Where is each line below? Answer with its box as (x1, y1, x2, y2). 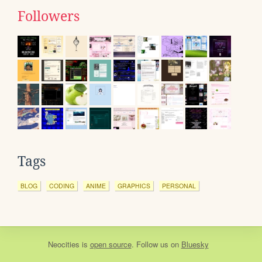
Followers (18, 8, 80, 24)
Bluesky (181, 238, 209, 250)
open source (89, 238, 132, 250)
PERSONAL (162, 181, 196, 190)
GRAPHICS (118, 181, 150, 190)
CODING (49, 181, 74, 190)
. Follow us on (131, 238, 181, 250)
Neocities (47, 238, 80, 250)
